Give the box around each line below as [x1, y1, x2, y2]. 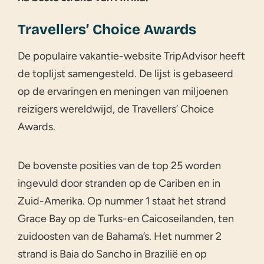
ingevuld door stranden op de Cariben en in [18, 176, 220, 190]
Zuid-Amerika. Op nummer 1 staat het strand [18, 194, 226, 207]
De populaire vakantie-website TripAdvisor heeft [18, 49, 245, 62]
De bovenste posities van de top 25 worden [18, 159, 221, 172]
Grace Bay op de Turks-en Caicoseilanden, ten [18, 212, 234, 225]
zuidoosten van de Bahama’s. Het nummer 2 [18, 229, 222, 243]
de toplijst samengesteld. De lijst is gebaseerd [18, 67, 233, 80]
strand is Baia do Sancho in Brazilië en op [18, 247, 207, 260]
